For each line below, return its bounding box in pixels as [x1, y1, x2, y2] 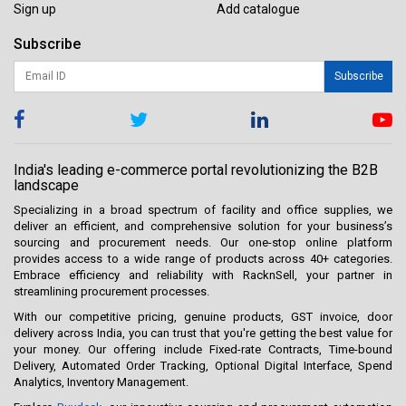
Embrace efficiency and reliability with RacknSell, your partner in [14, 267, 392, 282]
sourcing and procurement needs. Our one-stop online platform [14, 235, 392, 249]
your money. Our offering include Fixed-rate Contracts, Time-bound [14, 342, 392, 356]
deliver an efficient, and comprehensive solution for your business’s [14, 218, 392, 233]
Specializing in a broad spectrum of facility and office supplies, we [14, 202, 392, 217]
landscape [14, 176, 79, 194]
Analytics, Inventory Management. [14, 374, 188, 389]
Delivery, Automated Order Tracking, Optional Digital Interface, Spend [14, 358, 392, 372]
